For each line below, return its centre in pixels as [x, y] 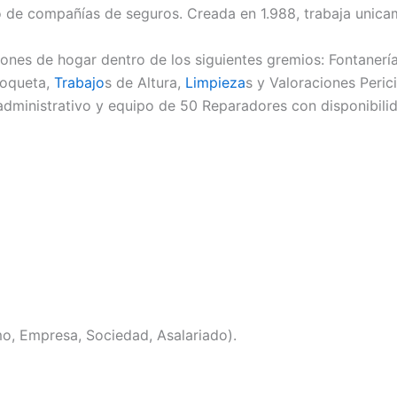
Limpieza [215, 82]
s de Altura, [145, 82]
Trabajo [79, 82]
